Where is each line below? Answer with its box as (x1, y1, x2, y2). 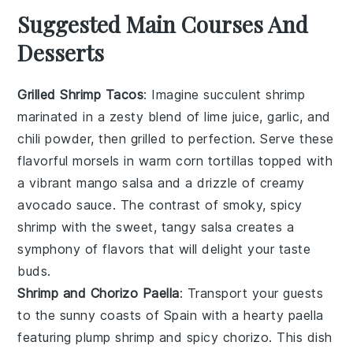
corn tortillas (176, 153, 255, 169)
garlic (267, 109, 300, 125)
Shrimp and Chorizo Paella (17, 285, 180, 302)
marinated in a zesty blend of (17, 109, 205, 125)
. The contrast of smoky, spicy (112, 197, 303, 214)
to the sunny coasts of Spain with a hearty (17, 307, 288, 324)
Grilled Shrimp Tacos (17, 87, 144, 103)
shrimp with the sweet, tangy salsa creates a (17, 219, 295, 236)
